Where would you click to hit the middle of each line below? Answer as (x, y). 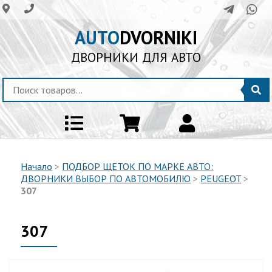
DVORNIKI (158, 37)
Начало (37, 166)
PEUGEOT (221, 178)
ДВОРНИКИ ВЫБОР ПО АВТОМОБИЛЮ (106, 178)
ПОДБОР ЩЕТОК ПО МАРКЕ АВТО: (138, 166)
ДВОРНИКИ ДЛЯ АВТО (136, 57)
